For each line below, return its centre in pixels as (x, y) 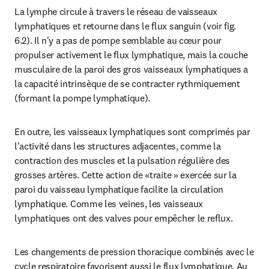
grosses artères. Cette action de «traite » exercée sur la (125, 175)
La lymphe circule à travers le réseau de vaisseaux (116, 11)
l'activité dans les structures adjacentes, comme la (118, 146)
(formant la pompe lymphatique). (83, 98)
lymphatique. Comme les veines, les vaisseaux (109, 204)
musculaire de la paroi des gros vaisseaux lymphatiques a (131, 69)
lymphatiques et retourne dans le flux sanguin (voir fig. (125, 26)
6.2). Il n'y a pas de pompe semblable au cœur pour (118, 40)
